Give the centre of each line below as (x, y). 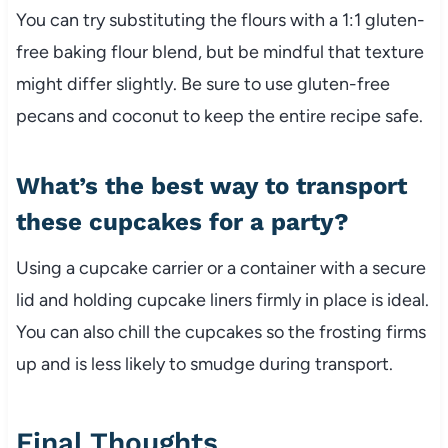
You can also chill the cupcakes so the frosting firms (220, 331)
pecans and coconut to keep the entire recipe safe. (219, 115)
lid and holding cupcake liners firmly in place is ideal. (222, 299)
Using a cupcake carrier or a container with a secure (220, 267)
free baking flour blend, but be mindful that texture (219, 51)
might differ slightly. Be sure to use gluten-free (202, 83)
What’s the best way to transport (211, 185)
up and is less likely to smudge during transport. (204, 363)
